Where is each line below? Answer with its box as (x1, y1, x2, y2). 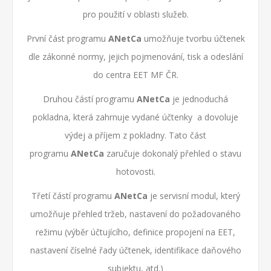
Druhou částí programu (43, 93, 137, 105)
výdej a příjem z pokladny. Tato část (65, 129, 206, 141)
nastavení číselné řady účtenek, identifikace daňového (30, 244, 241, 256)
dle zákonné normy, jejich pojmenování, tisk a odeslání (28, 51, 243, 62)
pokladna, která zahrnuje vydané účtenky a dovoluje (33, 111, 238, 123)
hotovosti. (116, 166, 155, 177)
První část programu (26, 33, 106, 44)
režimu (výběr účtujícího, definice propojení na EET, (36, 226, 235, 238)
